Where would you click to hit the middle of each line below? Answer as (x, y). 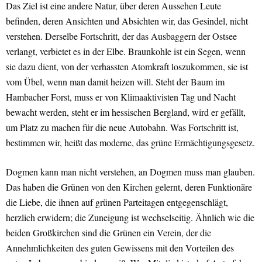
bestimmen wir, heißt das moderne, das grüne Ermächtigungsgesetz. (130, 143)
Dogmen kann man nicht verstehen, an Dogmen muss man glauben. (130, 172)
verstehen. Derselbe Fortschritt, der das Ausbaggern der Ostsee (121, 36)
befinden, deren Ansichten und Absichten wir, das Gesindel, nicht (127, 21)
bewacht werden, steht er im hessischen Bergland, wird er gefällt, (126, 112)
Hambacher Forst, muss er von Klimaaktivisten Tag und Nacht (121, 97)
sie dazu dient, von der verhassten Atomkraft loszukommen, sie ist (127, 67)
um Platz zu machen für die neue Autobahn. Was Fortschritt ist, (122, 127)
